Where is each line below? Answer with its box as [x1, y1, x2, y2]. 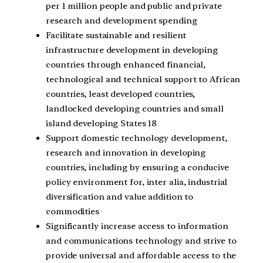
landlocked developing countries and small [46, 103, 224, 114]
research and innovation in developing [46, 147, 206, 158]
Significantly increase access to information [46, 220, 228, 231]
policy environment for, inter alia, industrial [46, 176, 228, 187]
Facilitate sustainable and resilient [46, 29, 187, 41]
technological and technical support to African [46, 73, 241, 85]
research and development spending [46, 15, 197, 26]
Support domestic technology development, [46, 132, 227, 143]
